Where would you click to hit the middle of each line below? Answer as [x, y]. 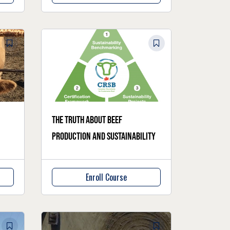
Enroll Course [107, 177]
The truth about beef [87, 120]
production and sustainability [104, 137]
